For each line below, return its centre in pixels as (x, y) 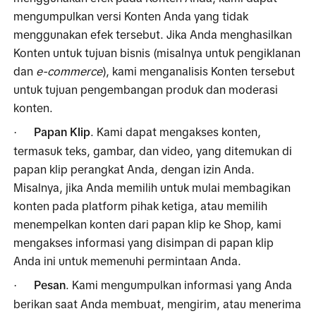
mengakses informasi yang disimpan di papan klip (144, 242)
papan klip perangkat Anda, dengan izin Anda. (134, 169)
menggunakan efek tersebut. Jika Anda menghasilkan (153, 34)
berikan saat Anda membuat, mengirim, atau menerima (158, 304)
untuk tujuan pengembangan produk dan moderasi (146, 89)
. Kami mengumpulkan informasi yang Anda (179, 285)
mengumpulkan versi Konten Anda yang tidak (131, 16)
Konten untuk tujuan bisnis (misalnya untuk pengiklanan (157, 53)
